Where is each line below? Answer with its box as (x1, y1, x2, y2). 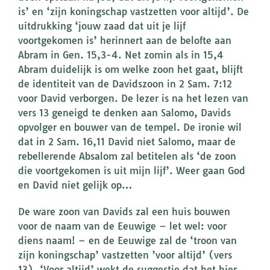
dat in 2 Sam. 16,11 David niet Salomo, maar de (18, 136, 236, 148)
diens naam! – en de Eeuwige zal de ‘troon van (18, 234, 237, 247)
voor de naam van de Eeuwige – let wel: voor (18, 220, 227, 233)
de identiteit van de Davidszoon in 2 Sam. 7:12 (18, 78, 232, 90)
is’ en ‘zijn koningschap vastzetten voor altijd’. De (18, 5, 249, 18)
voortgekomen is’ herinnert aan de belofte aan (18, 34, 231, 47)
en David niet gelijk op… (18, 179, 132, 192)
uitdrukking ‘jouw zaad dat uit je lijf (18, 20, 186, 33)
